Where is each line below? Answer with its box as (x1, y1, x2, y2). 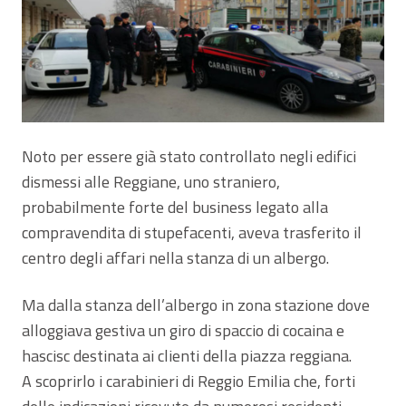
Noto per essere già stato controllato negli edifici (22, 144, 356, 169)
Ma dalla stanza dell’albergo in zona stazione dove (22, 293, 370, 318)
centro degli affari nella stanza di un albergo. (22, 246, 329, 271)
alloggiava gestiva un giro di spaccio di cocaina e (22, 318, 344, 343)
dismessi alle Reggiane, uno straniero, (22, 169, 280, 195)
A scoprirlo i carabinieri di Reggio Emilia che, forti (22, 369, 355, 394)
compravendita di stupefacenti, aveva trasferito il (22, 220, 362, 246)
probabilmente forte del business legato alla (22, 195, 328, 220)
